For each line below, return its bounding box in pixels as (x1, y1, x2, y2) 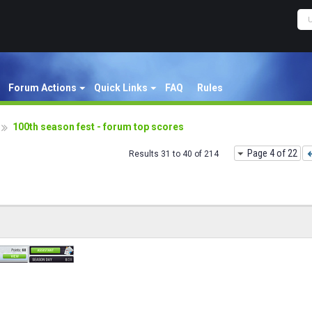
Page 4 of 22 (247, 148, 297, 159)
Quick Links (94, 82, 148, 93)
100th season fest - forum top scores (13, 121, 184, 132)
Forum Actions (8, 82, 77, 93)
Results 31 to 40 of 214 (129, 149, 219, 159)
